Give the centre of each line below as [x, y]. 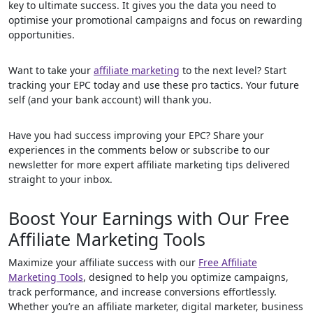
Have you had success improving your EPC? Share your [136, 135]
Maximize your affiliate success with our [103, 262]
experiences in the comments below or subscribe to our [139, 150]
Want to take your [51, 70]
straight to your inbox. [60, 179]
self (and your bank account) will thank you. [110, 100]
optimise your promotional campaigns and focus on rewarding [155, 20]
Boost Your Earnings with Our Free [149, 218]
